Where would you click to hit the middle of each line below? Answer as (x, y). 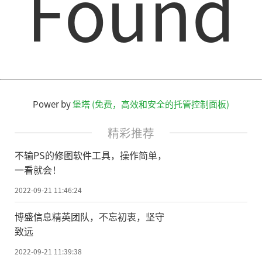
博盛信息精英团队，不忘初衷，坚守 (89, 216)
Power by (53, 104)
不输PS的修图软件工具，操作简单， (91, 155)
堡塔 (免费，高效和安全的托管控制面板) (151, 104)
